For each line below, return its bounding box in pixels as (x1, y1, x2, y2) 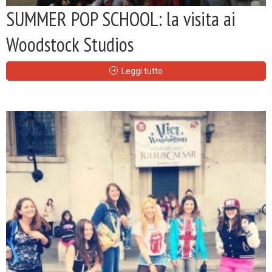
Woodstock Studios (6, 31, 134, 57)
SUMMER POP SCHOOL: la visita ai (6, 5, 236, 32)
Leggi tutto (121, 66, 163, 76)
